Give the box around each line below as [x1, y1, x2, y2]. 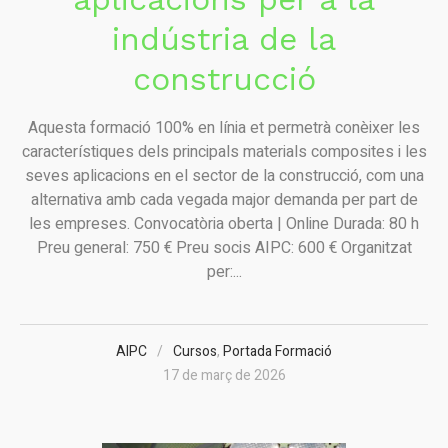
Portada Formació [223, 340, 332, 362]
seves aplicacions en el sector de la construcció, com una [24, 163, 424, 188]
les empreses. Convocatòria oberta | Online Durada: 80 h [29, 211, 419, 236]
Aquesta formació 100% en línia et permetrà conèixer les [28, 115, 420, 140]
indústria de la [112, 19, 336, 58]
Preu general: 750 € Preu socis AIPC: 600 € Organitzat [36, 235, 412, 260]
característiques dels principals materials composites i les [21, 139, 427, 164]
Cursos [173, 340, 217, 362]
